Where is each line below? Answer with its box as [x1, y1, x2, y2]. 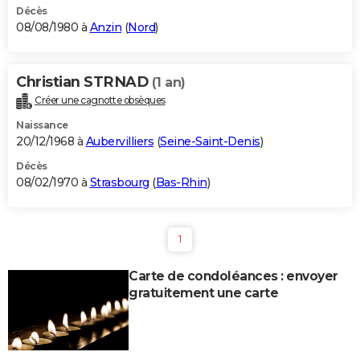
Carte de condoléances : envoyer [129, 268, 338, 284]
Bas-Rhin [155, 175, 207, 190]
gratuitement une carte [129, 285, 278, 301]
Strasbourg [89, 175, 149, 190]
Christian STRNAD [16, 73, 152, 92]
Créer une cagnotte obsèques [35, 94, 166, 107]
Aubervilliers [85, 134, 153, 149]
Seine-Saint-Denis [160, 134, 260, 149]
